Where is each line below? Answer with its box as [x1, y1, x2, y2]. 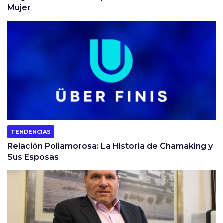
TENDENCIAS [11, 128, 51, 135]
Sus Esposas [7, 152, 59, 162]
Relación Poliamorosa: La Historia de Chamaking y [7, 141, 213, 151]
